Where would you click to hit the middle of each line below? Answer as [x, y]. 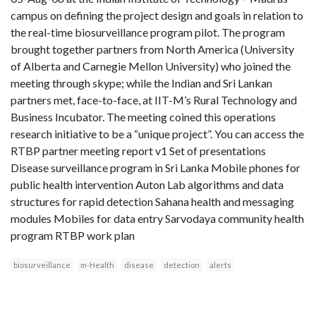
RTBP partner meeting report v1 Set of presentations [138, 151]
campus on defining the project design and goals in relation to [157, 16]
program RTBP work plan [73, 236]
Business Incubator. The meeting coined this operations [143, 117]
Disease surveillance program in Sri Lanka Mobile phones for [156, 168]
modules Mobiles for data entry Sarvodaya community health [157, 219]
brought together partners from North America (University [152, 49]
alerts [220, 265]
